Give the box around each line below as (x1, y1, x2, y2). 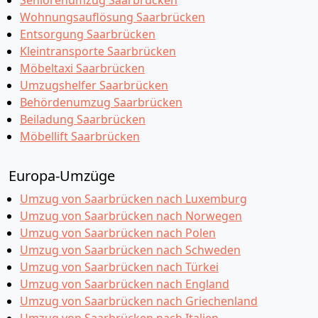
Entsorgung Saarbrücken (20, 26, 155, 42)
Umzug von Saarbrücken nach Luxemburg (20, 191, 247, 207)
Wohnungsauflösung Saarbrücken (20, 9, 205, 25)
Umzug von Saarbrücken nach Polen (20, 225, 216, 241)
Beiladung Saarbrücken (20, 111, 146, 127)
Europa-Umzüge (9, 166, 115, 185)
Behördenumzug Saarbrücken (20, 94, 182, 110)
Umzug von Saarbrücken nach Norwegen (20, 208, 242, 224)
